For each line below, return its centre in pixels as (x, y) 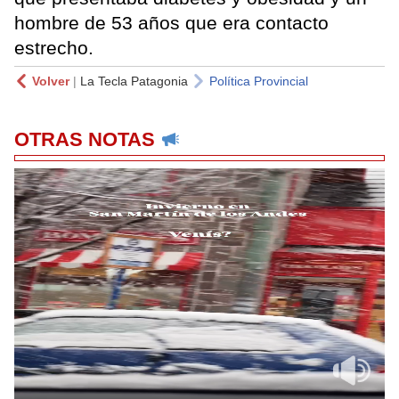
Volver (51, 81)
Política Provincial (259, 81)
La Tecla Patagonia (134, 81)
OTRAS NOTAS (85, 139)
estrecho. (57, 47)
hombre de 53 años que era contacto (171, 22)
